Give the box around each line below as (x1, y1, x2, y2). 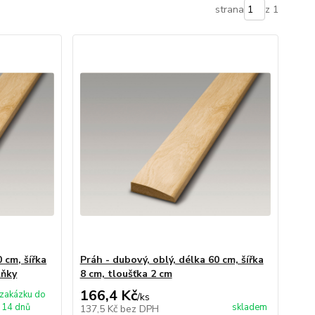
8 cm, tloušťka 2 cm (79, 267, 172, 281)
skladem (231, 301, 267, 314)
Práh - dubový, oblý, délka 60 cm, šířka (79, 253, 264, 266)
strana (214, 3, 244, 16)
